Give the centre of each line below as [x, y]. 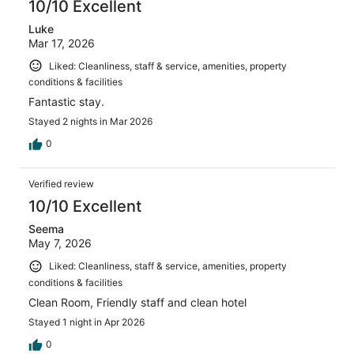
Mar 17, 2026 [62, 43]
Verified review [61, 184]
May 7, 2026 [60, 243]
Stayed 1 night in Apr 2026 [87, 322]
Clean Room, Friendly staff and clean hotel [137, 302]
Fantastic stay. [66, 102]
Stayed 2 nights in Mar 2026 [90, 122]
